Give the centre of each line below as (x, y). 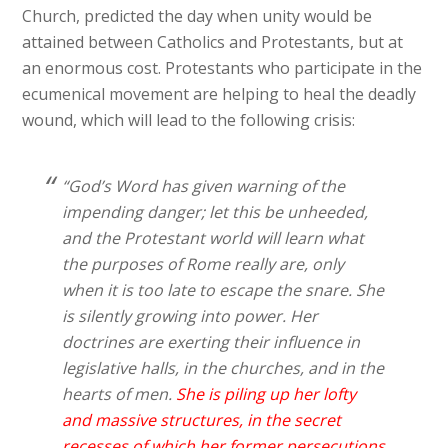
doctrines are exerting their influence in (211, 342)
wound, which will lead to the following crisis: (189, 120)
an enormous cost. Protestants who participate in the (222, 68)
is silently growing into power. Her (190, 316)
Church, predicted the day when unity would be (197, 16)
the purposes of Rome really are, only (203, 264)
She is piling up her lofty (266, 394)
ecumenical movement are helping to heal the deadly (219, 94)
